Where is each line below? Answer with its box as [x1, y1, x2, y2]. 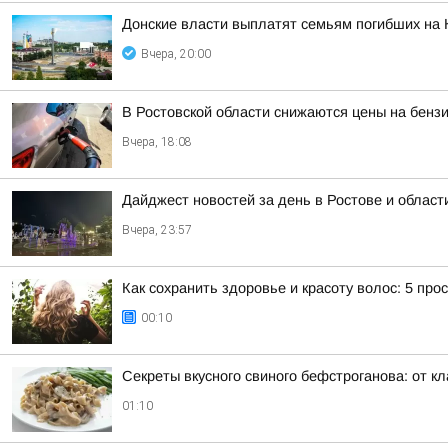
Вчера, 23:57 [122, 223, 192, 237]
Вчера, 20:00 [141, 47, 211, 61]
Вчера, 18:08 [122, 135, 192, 149]
